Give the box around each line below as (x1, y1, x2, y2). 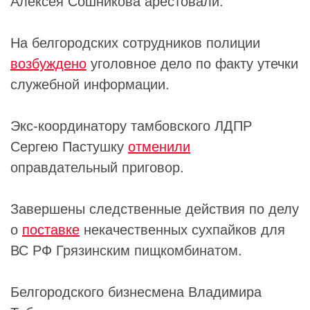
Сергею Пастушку (10, 138, 128, 154)
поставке (22, 221, 80, 237)
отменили (128, 138, 190, 154)
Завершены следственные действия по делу (10, 201, 299, 217)
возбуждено (10, 55, 86, 71)
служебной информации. (10, 76, 170, 92)
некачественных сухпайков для (80, 221, 285, 237)
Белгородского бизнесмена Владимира (10, 284, 262, 300)
